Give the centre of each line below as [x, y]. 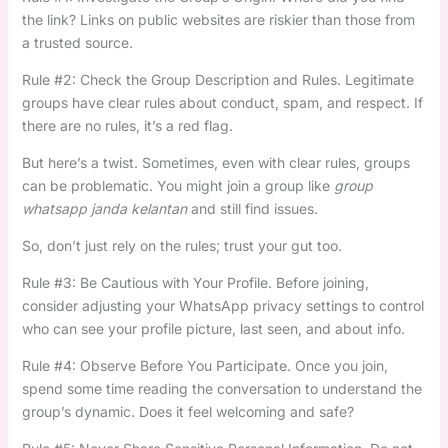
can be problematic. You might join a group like [177, 185]
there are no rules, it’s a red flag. [127, 125]
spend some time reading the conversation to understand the [221, 388]
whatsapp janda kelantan [104, 208]
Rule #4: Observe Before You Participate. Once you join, [204, 365]
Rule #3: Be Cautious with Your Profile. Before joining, [195, 282]
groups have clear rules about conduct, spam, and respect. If [222, 102]
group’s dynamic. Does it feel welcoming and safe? [187, 411]
